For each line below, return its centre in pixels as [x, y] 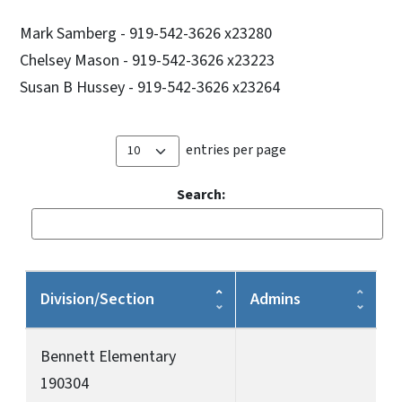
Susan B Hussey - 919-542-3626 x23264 [150, 87]
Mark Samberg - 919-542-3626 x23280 [146, 33]
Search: [201, 194]
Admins [275, 299]
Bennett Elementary [108, 356]
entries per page [236, 149]
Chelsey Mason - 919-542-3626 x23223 [147, 60]
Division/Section [97, 299]
